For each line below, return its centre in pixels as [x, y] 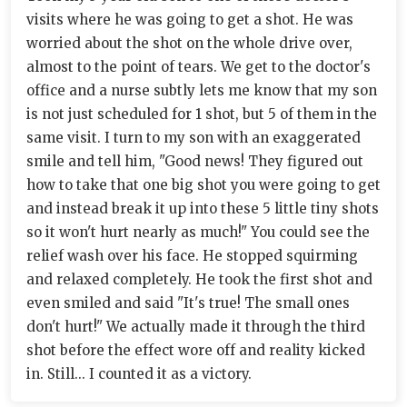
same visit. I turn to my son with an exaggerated [194, 138]
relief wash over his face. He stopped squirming [192, 256]
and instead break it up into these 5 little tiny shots [203, 209]
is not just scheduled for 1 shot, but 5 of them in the [202, 114]
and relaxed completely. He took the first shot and [199, 280]
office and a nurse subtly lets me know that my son [202, 91]
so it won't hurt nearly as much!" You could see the [198, 233]
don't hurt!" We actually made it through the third [196, 327]
